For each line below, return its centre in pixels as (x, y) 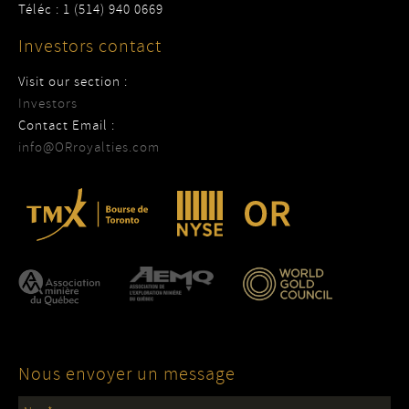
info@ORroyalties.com (89, 147)
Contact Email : (67, 126)
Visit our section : (73, 82)
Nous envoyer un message (127, 373)
